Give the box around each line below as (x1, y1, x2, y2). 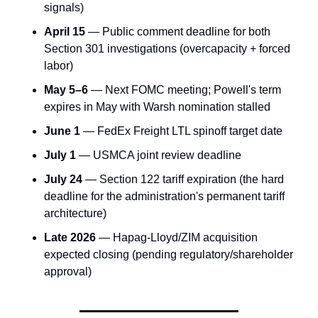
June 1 (44, 125, 80, 138)
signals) (44, 1, 84, 14)
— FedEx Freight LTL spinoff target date (80, 125, 283, 138)
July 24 (44, 173, 82, 186)
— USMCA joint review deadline (76, 149, 241, 162)
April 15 (44, 26, 85, 38)
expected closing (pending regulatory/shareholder (44, 248, 293, 261)
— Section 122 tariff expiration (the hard (82, 173, 284, 186)
